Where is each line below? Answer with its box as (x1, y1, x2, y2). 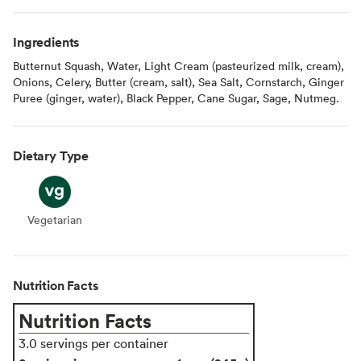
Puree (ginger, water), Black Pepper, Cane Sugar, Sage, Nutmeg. (13, 89, 339, 106)
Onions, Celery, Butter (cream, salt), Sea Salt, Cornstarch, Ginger (13, 73, 344, 89)
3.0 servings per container (19, 334, 168, 351)
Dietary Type (13, 146, 89, 164)
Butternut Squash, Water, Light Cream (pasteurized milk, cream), (13, 57, 344, 73)
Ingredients (13, 32, 80, 51)
